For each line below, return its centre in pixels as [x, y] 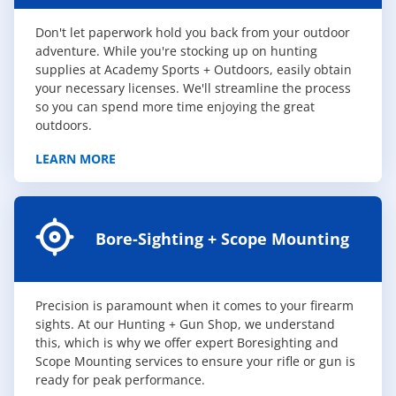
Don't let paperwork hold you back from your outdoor [193, 32]
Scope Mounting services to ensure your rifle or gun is [195, 361]
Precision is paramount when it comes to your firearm [194, 305]
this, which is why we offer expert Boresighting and [187, 342]
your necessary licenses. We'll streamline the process [193, 88]
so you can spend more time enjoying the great [175, 106]
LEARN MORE [76, 158]
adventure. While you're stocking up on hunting [176, 50]
